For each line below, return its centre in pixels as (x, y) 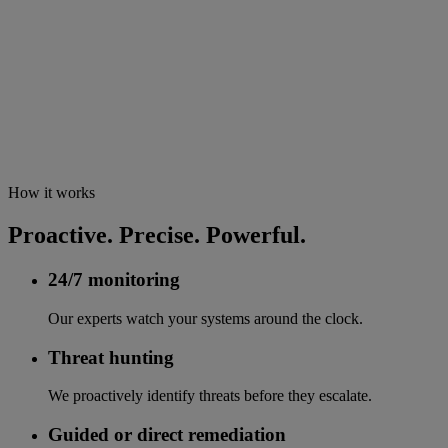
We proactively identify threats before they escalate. (210, 396)
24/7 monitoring (114, 280)
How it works (51, 193)
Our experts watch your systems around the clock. (205, 318)
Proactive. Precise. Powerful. (157, 235)
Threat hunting (111, 357)
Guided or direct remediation (167, 434)
